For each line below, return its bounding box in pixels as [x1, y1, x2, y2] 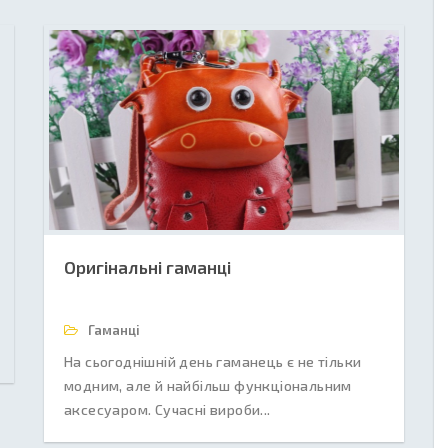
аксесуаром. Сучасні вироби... [64, 401, 271, 418]
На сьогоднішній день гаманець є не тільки [64, 353, 362, 370]
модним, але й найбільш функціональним [64, 377, 352, 394]
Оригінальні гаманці [64, 257, 231, 277]
